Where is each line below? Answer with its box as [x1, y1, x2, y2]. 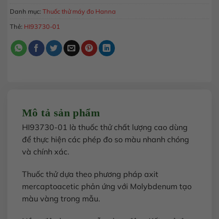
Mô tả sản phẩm [22, 107, 100, 119]
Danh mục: [10, 7, 43, 16]
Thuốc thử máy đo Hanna [43, 7, 116, 16]
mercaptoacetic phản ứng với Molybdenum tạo [22, 181, 192, 191]
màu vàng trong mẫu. [22, 194, 100, 203]
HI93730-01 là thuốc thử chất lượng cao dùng [22, 122, 188, 132]
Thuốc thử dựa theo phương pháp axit [22, 169, 158, 179]
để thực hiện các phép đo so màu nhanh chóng [22, 134, 189, 145]
